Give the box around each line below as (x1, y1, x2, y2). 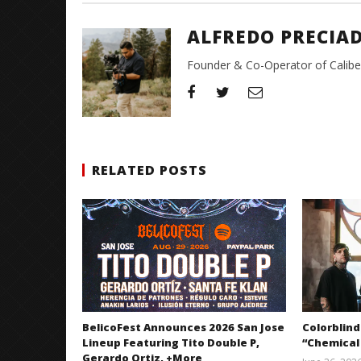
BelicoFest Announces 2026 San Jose (82, 319, 284, 334)
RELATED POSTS (92, 160, 207, 179)
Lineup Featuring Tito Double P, (82, 334, 259, 350)
